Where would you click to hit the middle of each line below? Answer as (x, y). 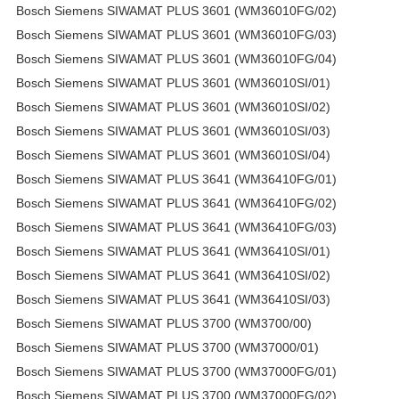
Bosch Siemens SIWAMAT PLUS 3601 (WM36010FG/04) (176, 58)
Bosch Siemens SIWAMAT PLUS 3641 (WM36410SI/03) (173, 299)
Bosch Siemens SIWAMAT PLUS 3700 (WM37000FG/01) (176, 371)
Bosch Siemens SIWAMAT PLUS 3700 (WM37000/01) (167, 347)
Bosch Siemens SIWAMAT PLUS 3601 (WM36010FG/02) (176, 10)
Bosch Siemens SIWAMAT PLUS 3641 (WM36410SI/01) (173, 251)
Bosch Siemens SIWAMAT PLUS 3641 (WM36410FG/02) (176, 203)
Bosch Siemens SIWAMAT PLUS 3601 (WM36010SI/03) (173, 130)
